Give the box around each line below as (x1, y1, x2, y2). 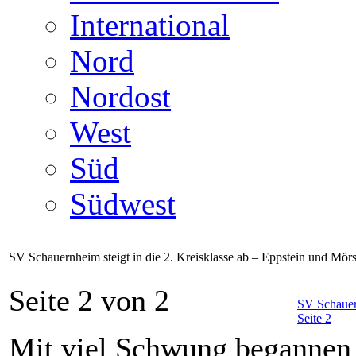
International (70, 8, 230, 43)
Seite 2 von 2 (9, 284, 169, 318)
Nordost (70, 79, 171, 114)
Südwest (70, 187, 176, 222)
